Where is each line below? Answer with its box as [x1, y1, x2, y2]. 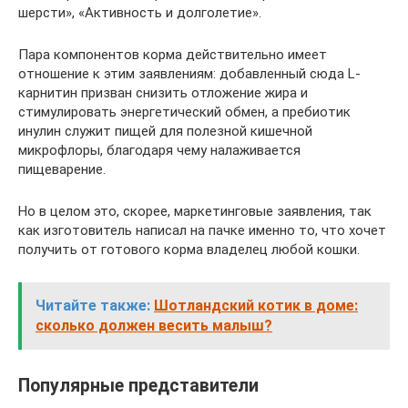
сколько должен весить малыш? [36, 317, 272, 334]
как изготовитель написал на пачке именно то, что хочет [18, 222, 386, 239]
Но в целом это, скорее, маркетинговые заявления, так [18, 203, 372, 219]
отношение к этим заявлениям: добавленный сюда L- [18, 66, 361, 82]
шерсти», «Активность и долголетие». [18, 5, 261, 21]
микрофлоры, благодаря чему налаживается [18, 142, 301, 158]
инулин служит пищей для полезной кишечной [18, 123, 312, 139]
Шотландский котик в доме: [154, 297, 358, 314]
